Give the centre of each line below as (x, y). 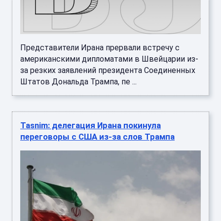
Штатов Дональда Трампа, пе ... (78, 82)
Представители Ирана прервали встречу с (100, 48)
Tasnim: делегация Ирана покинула (91, 126)
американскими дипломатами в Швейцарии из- (109, 59)
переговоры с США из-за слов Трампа (97, 137)
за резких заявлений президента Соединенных (108, 71)
